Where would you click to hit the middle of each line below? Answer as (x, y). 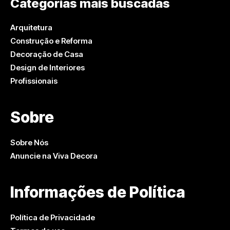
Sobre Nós (29, 143)
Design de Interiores (47, 68)
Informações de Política (98, 192)
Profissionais (34, 81)
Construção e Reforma (51, 41)
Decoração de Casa (47, 54)
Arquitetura (31, 28)
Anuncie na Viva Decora (54, 156)
